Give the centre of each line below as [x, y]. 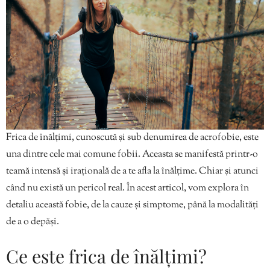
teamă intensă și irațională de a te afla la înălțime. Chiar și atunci [132, 171]
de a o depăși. [33, 222]
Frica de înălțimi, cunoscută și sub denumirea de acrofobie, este [132, 137]
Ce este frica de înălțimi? [106, 256]
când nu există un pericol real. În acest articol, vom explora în [127, 188]
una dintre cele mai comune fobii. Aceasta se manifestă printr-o [132, 154]
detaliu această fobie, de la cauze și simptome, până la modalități [132, 205]
